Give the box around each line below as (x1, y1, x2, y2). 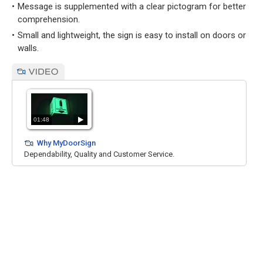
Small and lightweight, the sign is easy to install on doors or (18, 30, 246, 41)
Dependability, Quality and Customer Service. (24, 150, 174, 159)
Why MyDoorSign (37, 139, 96, 147)
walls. (18, 43, 39, 53)
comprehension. (18, 14, 80, 25)
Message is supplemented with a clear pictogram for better (18, 1, 246, 12)
